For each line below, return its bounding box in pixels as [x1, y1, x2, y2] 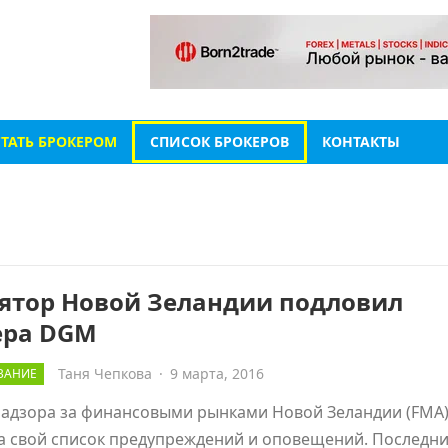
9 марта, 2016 [170, 364, 264, 383]
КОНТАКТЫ [322, 132, 400, 151]
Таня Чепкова [58, 364, 152, 383]
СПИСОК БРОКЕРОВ [150, 132, 289, 151]
